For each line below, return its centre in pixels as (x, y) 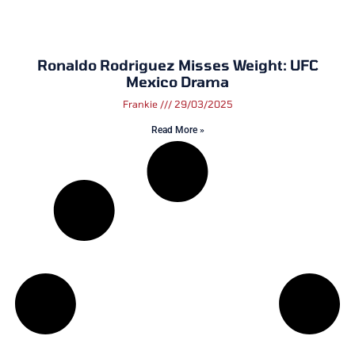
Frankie (141, 104)
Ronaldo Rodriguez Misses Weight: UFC (177, 65)
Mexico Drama (177, 82)
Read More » (177, 130)
